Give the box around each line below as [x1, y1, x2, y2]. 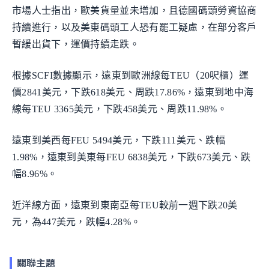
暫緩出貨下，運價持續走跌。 [12, 39, 139, 50]
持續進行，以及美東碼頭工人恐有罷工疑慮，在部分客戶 [12, 22, 257, 33]
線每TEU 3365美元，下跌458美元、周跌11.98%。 [12, 104, 227, 115]
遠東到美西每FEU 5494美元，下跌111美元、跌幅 [12, 135, 226, 146]
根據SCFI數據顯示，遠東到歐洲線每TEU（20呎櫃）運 [12, 70, 249, 81]
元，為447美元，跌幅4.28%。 [12, 217, 141, 228]
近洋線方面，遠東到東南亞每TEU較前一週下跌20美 [12, 200, 238, 211]
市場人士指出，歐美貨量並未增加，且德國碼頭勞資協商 [12, 5, 257, 16]
